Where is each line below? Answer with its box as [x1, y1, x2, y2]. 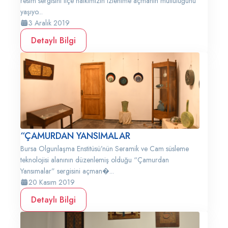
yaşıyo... [20, 7, 43, 17]
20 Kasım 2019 [28, 177, 75, 187]
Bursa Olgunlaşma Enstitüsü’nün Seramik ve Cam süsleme [20, 144, 189, 154]
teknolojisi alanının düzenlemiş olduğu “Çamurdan [20, 155, 169, 165]
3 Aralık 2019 [28, 18, 70, 28]
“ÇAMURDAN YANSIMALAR [20, 129, 130, 142]
